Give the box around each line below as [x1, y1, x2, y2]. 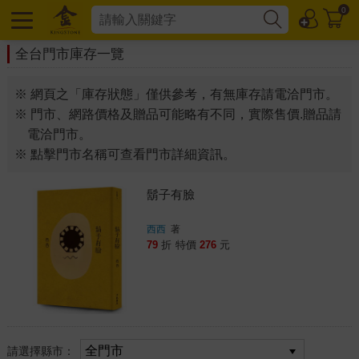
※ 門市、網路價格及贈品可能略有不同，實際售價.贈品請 [14, 107, 341, 121]
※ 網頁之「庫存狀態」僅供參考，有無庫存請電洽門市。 [14, 87, 338, 101]
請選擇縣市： [6, 344, 78, 357]
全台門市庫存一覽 [14, 46, 124, 62]
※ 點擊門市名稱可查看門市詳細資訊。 [14, 147, 236, 161]
